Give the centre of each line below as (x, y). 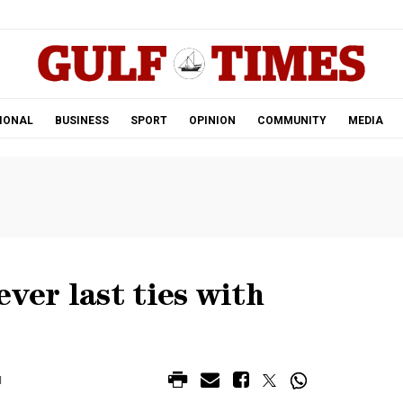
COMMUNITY (291, 121)
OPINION (212, 121)
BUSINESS (81, 121)
